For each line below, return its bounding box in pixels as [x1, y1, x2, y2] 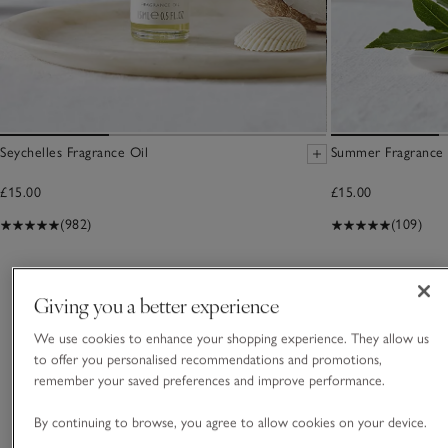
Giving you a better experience [33, 291, 279, 319]
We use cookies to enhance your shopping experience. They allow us [33, 330, 429, 348]
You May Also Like [24, 273, 214, 308]
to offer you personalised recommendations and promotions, [33, 351, 382, 369]
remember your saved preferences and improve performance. [33, 372, 389, 390]
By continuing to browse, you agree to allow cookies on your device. [33, 414, 427, 432]
